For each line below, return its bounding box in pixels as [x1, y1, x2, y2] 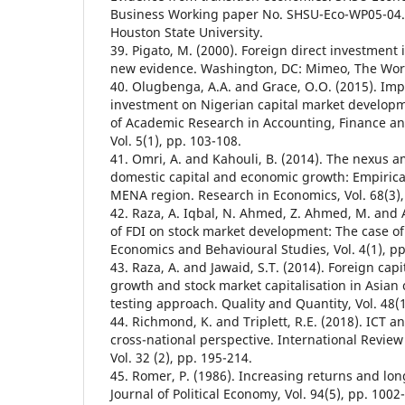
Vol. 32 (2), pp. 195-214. [110, 348, 252, 366]
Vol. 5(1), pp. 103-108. [110, 131, 241, 149]
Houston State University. [110, 23, 263, 41]
